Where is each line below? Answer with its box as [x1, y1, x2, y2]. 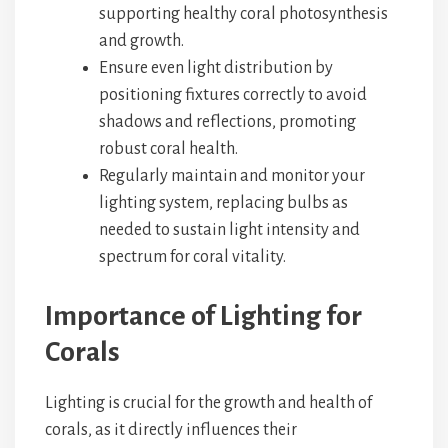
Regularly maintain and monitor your [99, 167, 365, 185]
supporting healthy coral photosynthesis [99, 5, 388, 23]
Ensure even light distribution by [99, 59, 333, 77]
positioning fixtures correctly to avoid [99, 86, 367, 104]
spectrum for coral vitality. [99, 248, 286, 266]
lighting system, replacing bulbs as [99, 194, 348, 212]
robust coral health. [99, 140, 238, 158]
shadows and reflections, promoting [99, 113, 356, 131]
